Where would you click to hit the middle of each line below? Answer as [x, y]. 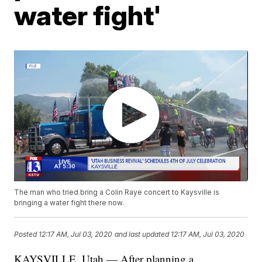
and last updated [142, 235]
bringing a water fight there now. [69, 203]
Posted [27, 235]
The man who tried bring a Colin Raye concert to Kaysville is [117, 192]
